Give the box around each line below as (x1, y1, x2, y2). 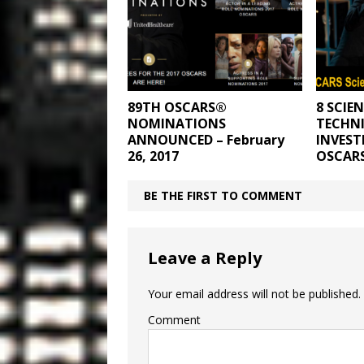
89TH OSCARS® (128, 97, 227, 116)
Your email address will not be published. (148, 285, 361, 301)
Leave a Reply (148, 246, 262, 269)
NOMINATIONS (128, 114, 226, 132)
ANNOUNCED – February (128, 130, 284, 149)
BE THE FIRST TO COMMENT (144, 187, 302, 203)
